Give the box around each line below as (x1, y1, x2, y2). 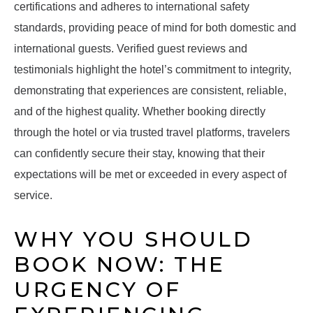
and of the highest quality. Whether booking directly (14, 105, 265, 118)
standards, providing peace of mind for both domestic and (14, 22, 296, 34)
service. (14, 189, 52, 202)
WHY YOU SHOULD (14, 226, 252, 253)
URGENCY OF (14, 277, 181, 303)
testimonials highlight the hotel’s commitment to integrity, (14, 64, 291, 76)
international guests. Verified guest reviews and (14, 43, 247, 55)
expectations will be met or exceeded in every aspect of (14, 168, 286, 181)
